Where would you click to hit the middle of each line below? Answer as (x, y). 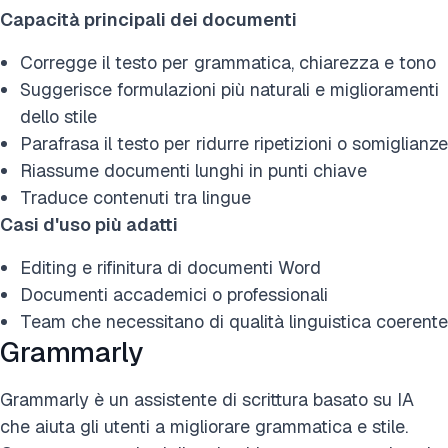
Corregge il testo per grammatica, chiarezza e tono (228, 62)
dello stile (58, 116)
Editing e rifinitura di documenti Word (170, 267)
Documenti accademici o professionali (174, 294)
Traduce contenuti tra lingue (135, 197)
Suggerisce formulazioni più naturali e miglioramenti (229, 89)
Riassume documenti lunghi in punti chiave (193, 170)
